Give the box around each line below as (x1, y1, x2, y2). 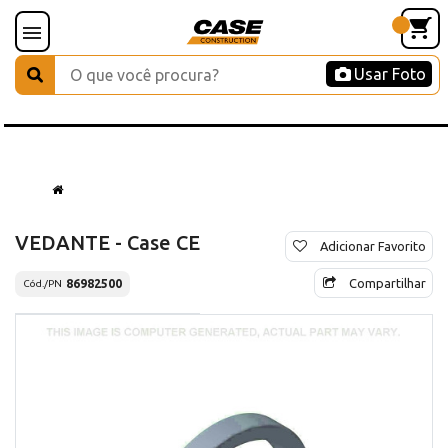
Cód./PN (23, 278, 62, 290)
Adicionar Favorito (320, 238, 426, 253)
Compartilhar (349, 275, 426, 290)
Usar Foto (354, 65, 426, 83)
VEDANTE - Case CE (15, 230, 200, 254)
